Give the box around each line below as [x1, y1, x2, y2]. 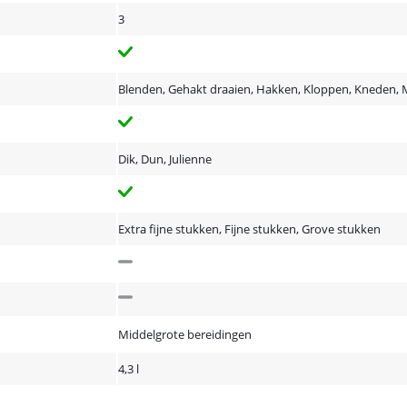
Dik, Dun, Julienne [118, 151, 212, 167]
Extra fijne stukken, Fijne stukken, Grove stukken [118, 221, 381, 237]
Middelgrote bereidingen [118, 326, 252, 342]
